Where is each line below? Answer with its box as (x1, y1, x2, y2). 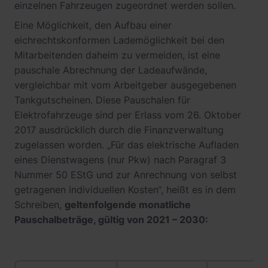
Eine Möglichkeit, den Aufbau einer (14, 19, 172, 32)
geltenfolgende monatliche (65, 199, 191, 211)
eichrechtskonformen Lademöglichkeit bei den (14, 34, 224, 47)
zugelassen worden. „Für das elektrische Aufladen (14, 139, 239, 151)
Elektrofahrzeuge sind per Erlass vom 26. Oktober (14, 109, 241, 121)
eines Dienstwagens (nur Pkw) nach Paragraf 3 (14, 154, 226, 166)
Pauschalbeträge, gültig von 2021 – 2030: (14, 214, 208, 226)
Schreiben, (14, 199, 65, 211)
